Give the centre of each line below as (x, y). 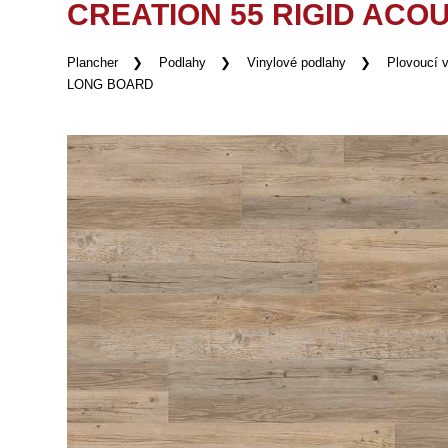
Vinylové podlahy (297, 63)
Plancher (93, 63)
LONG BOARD (110, 85)
